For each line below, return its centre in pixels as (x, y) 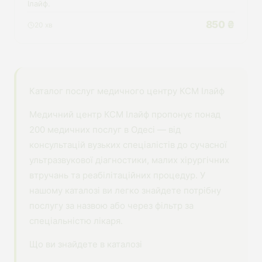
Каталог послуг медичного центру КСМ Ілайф (127, 91)
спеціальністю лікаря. (76, 221)
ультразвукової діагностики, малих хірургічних (129, 160)
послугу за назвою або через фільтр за (111, 206)
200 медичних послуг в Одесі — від (105, 130)
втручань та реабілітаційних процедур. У (117, 175)
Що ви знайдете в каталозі (86, 244)
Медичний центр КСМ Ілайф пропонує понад (125, 114)
